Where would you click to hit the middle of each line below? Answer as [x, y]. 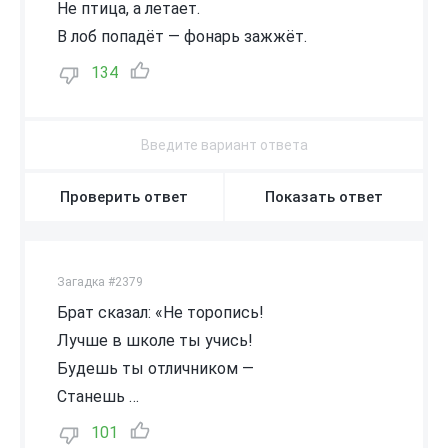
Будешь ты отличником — [155, 368]
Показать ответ [324, 196]
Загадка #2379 [100, 281]
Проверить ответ [124, 196]
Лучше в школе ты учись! [155, 340]
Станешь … [98, 396]
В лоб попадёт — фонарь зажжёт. [182, 36]
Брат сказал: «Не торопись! [160, 312]
